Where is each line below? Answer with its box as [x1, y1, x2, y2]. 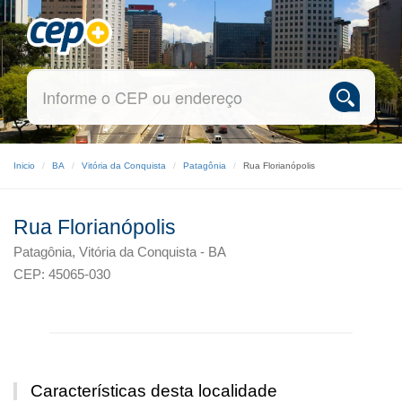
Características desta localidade [31, 381, 277, 400]
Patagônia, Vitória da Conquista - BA [13, 244, 226, 259]
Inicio [13, 161, 35, 170]
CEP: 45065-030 [13, 267, 110, 282]
